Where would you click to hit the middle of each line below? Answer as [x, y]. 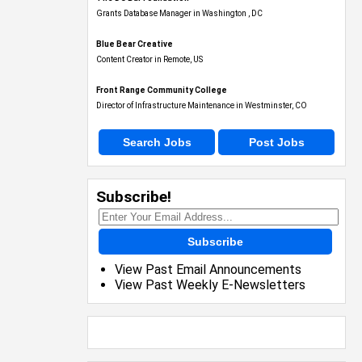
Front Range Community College [162, 76]
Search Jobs [157, 128]
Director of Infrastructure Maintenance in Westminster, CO [202, 91]
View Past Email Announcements [208, 255]
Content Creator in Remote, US [149, 45]
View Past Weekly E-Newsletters [210, 270]
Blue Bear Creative [135, 29]
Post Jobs [276, 128]
